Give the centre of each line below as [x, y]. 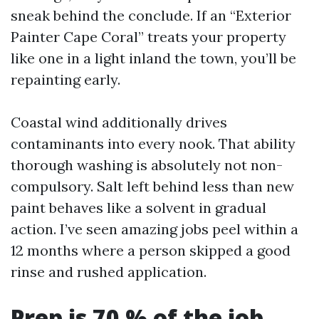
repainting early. [66, 79]
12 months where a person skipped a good [151, 250]
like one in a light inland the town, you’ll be [153, 58]
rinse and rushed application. [109, 272]
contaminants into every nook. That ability [153, 143]
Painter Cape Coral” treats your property [148, 37]
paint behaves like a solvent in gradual [138, 208]
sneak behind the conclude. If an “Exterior [151, 15]
